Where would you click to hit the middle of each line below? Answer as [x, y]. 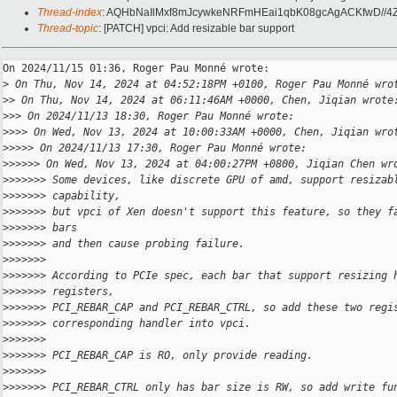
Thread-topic [68, 29]
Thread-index [70, 13]
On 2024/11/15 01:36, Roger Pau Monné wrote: [136, 69]
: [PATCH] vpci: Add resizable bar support [196, 29]
